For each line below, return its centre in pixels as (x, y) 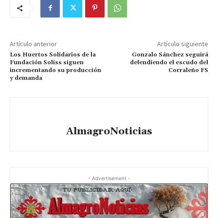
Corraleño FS (188, 71)
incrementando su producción (55, 71)
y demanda (26, 78)
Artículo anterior (33, 44)
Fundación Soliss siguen (47, 63)
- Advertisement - (109, 178)
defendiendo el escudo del (169, 63)
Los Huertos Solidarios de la (53, 55)
